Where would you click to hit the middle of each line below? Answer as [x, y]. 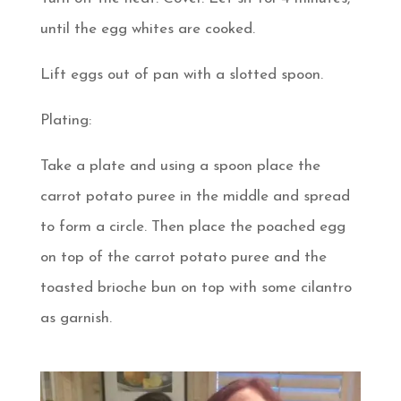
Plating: [65, 120]
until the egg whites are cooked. [147, 29]
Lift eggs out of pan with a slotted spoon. [181, 74]
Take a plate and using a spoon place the [180, 166]
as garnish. [76, 318]
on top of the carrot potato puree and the [183, 257]
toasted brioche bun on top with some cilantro [196, 287]
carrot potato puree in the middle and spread [195, 196]
